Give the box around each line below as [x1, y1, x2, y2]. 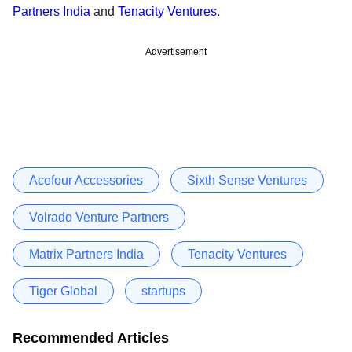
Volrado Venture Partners [29, 210, 169, 224]
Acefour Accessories [29, 173, 143, 187]
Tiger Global [29, 284, 97, 298]
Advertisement [145, 46, 207, 57]
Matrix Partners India [29, 247, 144, 261]
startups [141, 284, 185, 298]
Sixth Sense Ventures [187, 173, 307, 187]
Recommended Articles [13, 329, 169, 346]
